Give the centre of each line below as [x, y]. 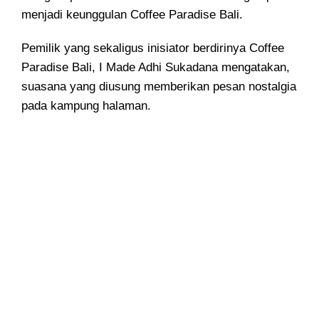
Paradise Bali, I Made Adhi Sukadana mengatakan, [156, 68]
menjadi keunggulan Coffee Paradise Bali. [132, 15]
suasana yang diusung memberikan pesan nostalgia [159, 87]
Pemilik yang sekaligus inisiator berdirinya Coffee [153, 48]
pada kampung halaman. [86, 106]
